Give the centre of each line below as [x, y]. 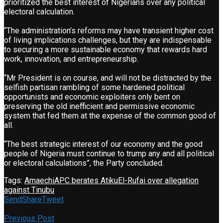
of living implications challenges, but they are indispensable [108, 40]
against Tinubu [29, 190]
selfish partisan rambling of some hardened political [94, 87]
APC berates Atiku [86, 180]
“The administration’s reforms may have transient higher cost [109, 30]
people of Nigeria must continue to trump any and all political [109, 153]
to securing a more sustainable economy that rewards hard [106, 49]
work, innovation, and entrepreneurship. [71, 59]
